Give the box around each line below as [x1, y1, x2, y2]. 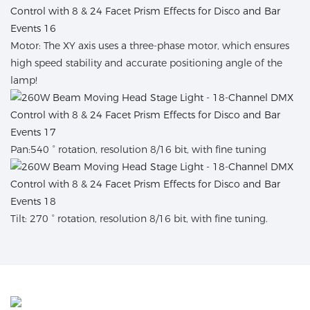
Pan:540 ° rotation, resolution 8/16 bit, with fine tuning [10, 143, 266, 156]
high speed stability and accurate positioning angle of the [10, 57, 282, 70]
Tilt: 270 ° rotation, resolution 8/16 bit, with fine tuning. [10, 212, 268, 226]
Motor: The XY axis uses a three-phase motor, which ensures [10, 39, 289, 53]
